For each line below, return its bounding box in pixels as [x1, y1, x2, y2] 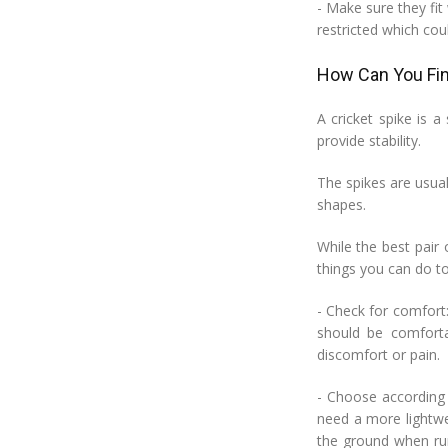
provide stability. [316, 131, 421, 150]
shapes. [316, 195, 366, 214]
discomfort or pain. [316, 345, 440, 364]
